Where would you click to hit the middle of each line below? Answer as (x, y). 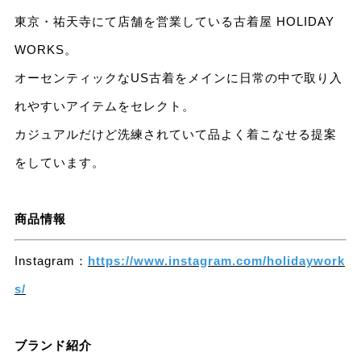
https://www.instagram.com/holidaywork (216, 261)
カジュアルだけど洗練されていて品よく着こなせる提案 (175, 135)
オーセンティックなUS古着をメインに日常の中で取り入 (178, 78)
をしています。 (59, 163)
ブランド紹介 (53, 346)
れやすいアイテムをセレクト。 (104, 106)
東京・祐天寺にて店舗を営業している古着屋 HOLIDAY (174, 22)
